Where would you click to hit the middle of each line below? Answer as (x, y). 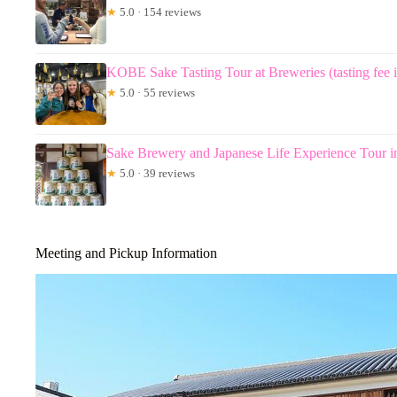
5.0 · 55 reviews (156, 92)
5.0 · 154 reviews (159, 12)
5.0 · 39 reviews (156, 173)
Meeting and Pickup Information (126, 253)
